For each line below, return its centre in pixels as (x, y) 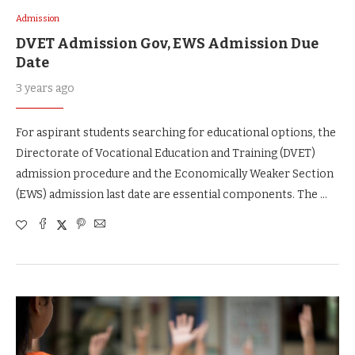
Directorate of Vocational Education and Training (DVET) (166, 153)
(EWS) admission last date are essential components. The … (172, 194)
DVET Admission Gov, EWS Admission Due (167, 43)
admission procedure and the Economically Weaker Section (175, 174)
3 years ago (45, 88)
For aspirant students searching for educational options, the (176, 132)
